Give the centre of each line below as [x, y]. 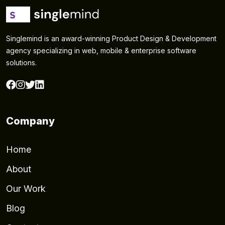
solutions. [21, 62]
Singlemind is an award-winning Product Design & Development [111, 38]
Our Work [26, 188]
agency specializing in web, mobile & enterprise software [101, 50]
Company [30, 121]
